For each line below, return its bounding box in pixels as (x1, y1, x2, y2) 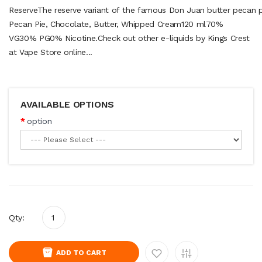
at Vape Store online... (9, 47, 92, 57)
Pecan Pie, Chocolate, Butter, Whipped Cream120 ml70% (9, 19, 223, 29)
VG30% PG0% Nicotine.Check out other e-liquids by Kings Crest (9, 33, 250, 43)
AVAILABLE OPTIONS (20, 99, 115, 110)
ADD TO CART (56, 249, 106, 257)
